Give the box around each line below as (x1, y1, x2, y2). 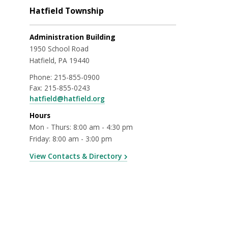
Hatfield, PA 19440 (30, 55, 90, 65)
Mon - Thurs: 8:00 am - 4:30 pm (30, 122, 133, 132)
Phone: (30, 72, 54, 82)
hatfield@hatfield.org (30, 93, 105, 103)
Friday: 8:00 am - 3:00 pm (30, 133, 112, 144)
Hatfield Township (30, 5, 104, 17)
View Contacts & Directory (30, 151, 122, 161)
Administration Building (30, 32, 116, 42)
